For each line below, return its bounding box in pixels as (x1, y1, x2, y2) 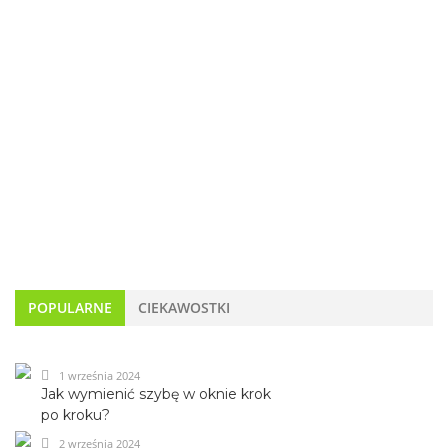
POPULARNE (28, 297, 112, 317)
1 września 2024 (56, 367, 140, 383)
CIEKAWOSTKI (138, 297, 230, 317)
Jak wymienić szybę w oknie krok (41, 384, 271, 403)
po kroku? (41, 405, 110, 424)
